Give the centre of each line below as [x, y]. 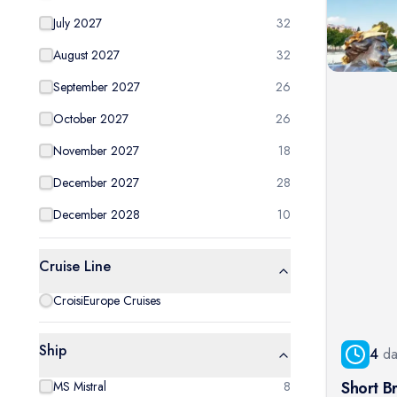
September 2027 [97, 87]
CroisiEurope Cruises [107, 300]
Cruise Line [75, 266]
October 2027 [91, 119]
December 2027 [96, 183]
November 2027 [96, 151]
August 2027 [86, 55]
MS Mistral [80, 386]
